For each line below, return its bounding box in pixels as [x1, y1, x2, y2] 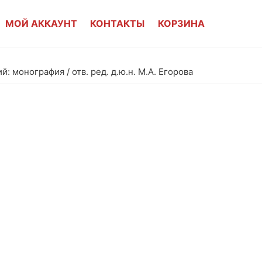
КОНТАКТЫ [90, 18, 145, 29]
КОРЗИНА [157, 18, 205, 29]
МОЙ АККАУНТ [5, 18, 78, 29]
